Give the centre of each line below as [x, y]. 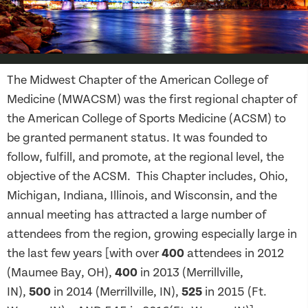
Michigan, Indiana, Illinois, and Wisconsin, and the [142, 196]
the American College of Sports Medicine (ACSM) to [146, 119]
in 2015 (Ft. [234, 292]
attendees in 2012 [234, 254]
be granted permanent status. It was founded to [137, 138]
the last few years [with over [84, 254]
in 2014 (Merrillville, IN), [116, 292]
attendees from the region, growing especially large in [152, 234]
